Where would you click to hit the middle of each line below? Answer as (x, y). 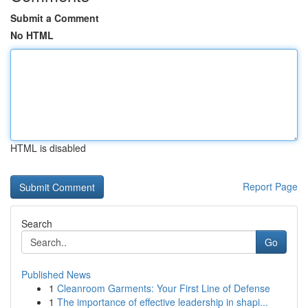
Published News (56, 274)
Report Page (270, 186)
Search (37, 223)
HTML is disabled (48, 148)
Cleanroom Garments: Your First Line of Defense (164, 288)
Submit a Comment (55, 18)
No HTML (32, 35)
